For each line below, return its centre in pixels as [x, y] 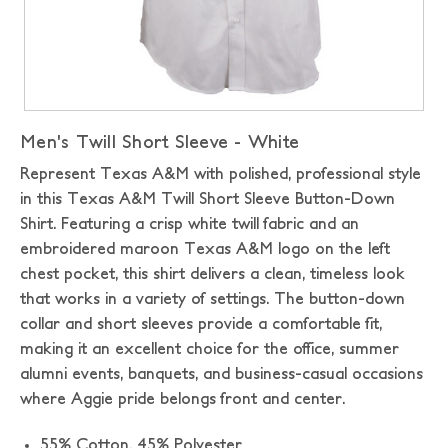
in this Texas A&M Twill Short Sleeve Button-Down [207, 198]
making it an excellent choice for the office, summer [209, 348]
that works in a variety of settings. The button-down [212, 298]
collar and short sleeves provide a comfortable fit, [201, 323]
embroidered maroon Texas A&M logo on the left [205, 248]
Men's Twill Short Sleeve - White [159, 141]
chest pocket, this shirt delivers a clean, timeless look [212, 273]
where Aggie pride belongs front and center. [182, 398]
